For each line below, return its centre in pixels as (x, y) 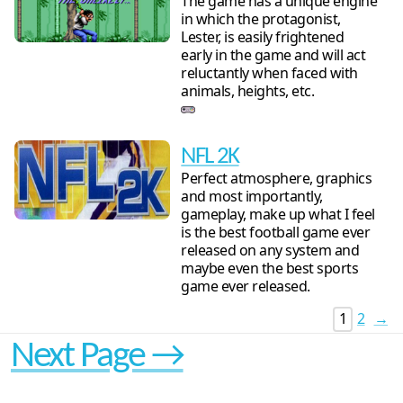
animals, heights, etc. (248, 90)
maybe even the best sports (270, 269)
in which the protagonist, (261, 18)
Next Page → (97, 357)
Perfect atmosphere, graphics (277, 179)
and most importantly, (252, 197)
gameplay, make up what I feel (278, 215)
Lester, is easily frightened (263, 36)
